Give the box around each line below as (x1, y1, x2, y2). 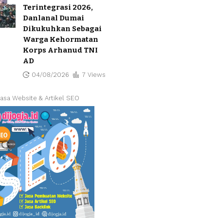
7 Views (81, 71, 106, 78)
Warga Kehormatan (23, 35, 98, 44)
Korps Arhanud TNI (23, 45, 98, 54)
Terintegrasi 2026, (23, 2, 93, 12)
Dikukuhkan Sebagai (23, 24, 102, 33)
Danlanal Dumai (23, 13, 84, 22)
